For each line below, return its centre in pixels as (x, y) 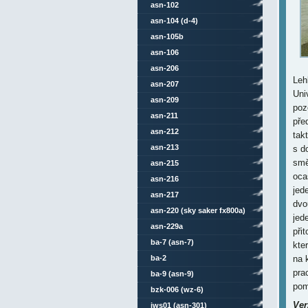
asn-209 (164, 100)
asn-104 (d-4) (174, 21)
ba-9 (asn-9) (172, 274)
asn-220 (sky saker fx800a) (198, 210)
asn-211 (164, 115)
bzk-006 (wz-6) (177, 289)
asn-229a (166, 226)
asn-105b (167, 36)
